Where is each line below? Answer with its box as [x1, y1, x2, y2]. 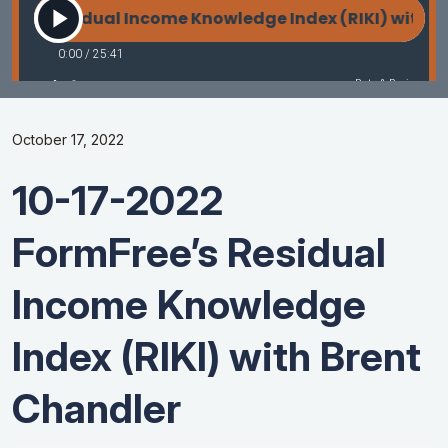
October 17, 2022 [12, 131, 124, 149]
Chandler [12, 384, 181, 434]
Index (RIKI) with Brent [12, 332, 421, 382]
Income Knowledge [12, 280, 366, 330]
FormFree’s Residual [12, 228, 386, 278]
